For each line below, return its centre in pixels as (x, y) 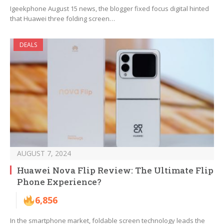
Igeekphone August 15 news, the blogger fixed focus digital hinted (109, 9)
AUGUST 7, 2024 (44, 153)
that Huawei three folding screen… (62, 19)
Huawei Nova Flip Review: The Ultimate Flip (115, 170)
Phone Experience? (59, 182)
